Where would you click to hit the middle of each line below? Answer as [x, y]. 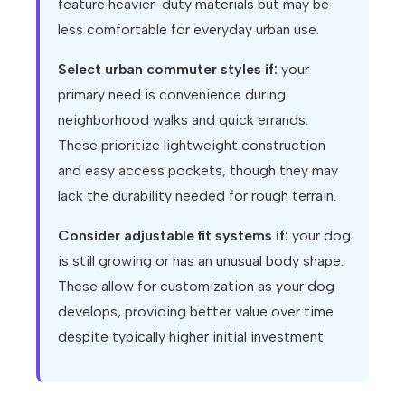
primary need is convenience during [172, 94]
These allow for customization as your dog [196, 286]
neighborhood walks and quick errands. [183, 119]
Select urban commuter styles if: [168, 69]
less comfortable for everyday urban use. [188, 29]
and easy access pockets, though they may [198, 170]
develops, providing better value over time [196, 311]
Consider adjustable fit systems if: [173, 235]
